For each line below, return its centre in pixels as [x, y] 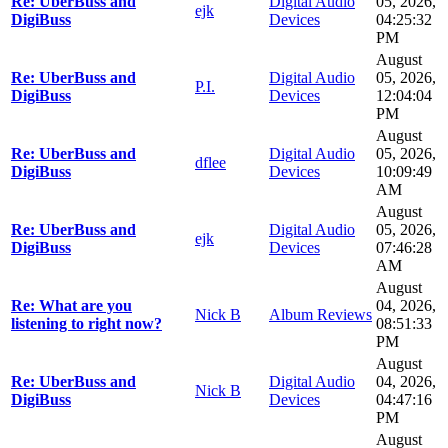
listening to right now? [86, 324]
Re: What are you [71, 306]
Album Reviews [320, 315]
